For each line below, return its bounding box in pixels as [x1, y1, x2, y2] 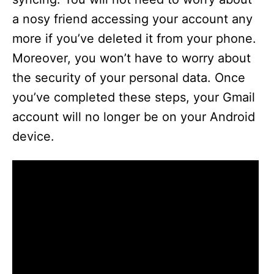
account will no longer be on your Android [12, 109, 255, 124]
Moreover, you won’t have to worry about [12, 51, 251, 65]
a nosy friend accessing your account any [12, 12, 253, 26]
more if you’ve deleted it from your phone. [12, 31, 256, 46]
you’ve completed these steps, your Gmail [12, 90, 255, 105]
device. [12, 129, 54, 144]
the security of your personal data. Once [12, 70, 245, 85]
